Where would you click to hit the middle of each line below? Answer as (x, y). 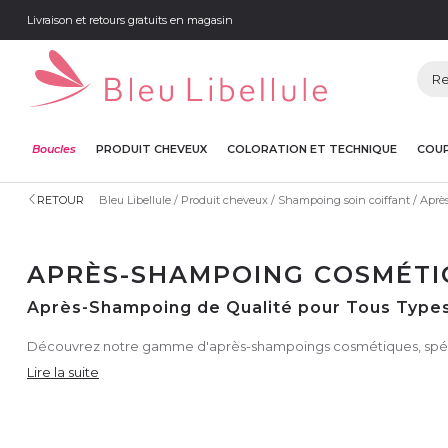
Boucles (54, 148)
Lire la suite (63, 371)
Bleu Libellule (135, 199)
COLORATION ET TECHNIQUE (312, 148)
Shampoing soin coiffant (344, 199)
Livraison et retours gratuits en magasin (130, 20)
